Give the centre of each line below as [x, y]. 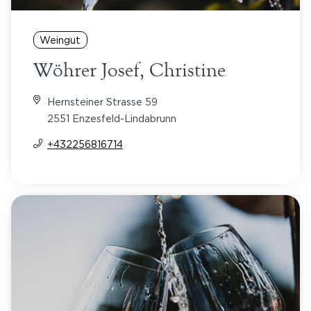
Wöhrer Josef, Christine [129, 70]
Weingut [60, 40]
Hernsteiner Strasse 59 [102, 101]
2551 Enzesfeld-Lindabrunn [112, 118]
